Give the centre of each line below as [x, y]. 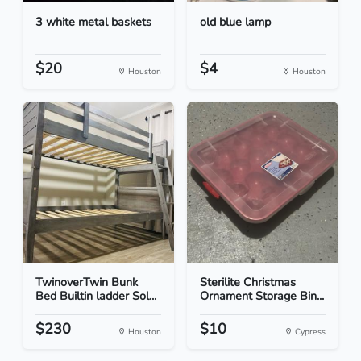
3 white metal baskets [93, 22]
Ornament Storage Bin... [262, 296]
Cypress [309, 332]
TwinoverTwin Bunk [87, 282]
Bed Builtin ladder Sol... [96, 296]
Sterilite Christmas [248, 282]
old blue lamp [235, 22]
